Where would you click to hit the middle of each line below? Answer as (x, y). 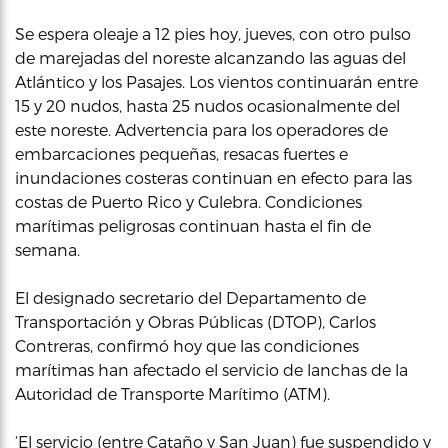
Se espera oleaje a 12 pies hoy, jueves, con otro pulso (213, 33)
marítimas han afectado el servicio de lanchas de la (211, 369)
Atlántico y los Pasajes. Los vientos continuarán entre (216, 81)
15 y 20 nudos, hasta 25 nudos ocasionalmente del (207, 105)
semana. (47, 249)
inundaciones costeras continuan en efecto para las (213, 177)
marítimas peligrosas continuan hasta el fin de (193, 225)
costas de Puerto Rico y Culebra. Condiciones (188, 201)
